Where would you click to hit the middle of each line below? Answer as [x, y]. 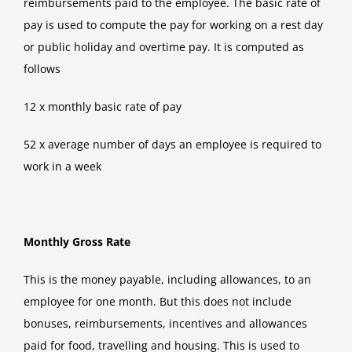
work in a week [62, 167]
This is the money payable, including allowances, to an [167, 280]
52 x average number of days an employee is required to [172, 145]
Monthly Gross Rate [77, 242]
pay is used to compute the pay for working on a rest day [173, 25]
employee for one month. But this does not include [158, 302]
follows [42, 69]
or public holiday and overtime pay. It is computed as [164, 47]
